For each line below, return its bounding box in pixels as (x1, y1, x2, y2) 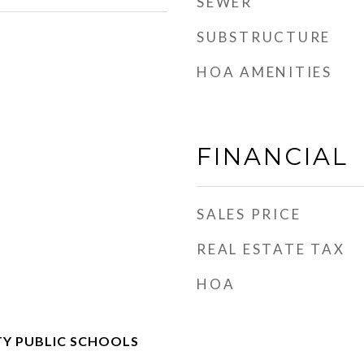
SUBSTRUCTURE (197, 28, 331, 45)
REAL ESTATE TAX (197, 240, 345, 258)
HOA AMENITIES (197, 63, 332, 80)
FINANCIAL (197, 142, 349, 171)
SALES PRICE (197, 206, 301, 223)
